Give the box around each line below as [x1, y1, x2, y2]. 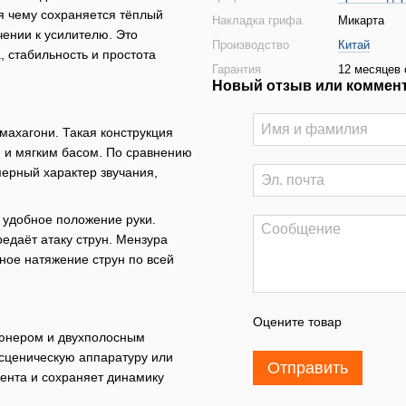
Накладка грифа [212, 14, 302, 27]
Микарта [338, 14, 384, 27]
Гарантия [212, 63, 261, 76]
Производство [212, 38, 289, 52]
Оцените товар [253, 314, 342, 329]
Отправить [267, 359, 348, 377]
